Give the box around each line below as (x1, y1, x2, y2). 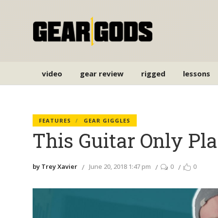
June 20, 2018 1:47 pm (89, 162, 151, 171)
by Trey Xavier (33, 162, 78, 171)
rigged (141, 68, 166, 78)
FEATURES (39, 117, 72, 124)
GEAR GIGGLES (84, 117, 131, 124)
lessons (183, 68, 211, 78)
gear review (80, 68, 124, 78)
